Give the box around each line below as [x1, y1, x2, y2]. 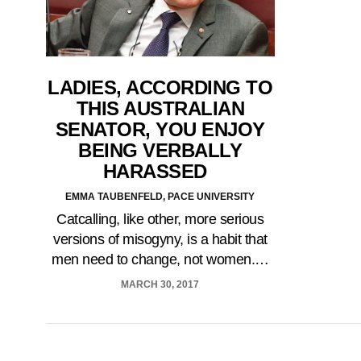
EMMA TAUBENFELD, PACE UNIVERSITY [65, 191, 255, 203]
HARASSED [102, 160, 218, 183]
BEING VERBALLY [78, 139, 243, 162]
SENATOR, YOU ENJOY [55, 118, 265, 141]
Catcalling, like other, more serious [56, 211, 264, 228]
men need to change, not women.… [52, 251, 269, 268]
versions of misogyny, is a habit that [53, 231, 268, 248]
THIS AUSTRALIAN [76, 98, 244, 120]
